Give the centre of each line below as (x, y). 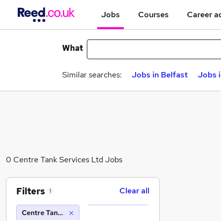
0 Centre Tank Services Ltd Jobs (64, 160)
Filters (31, 191)
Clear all (134, 191)
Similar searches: (92, 75)
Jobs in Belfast (160, 75)
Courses (153, 14)
